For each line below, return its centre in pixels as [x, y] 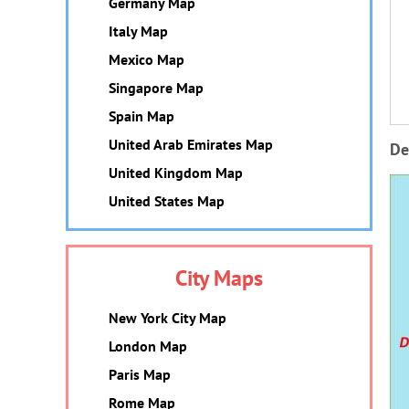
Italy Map [138, 31]
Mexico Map [147, 59]
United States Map [167, 201]
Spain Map [142, 116]
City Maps [219, 278]
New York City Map [168, 318]
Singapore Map [156, 88]
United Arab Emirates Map [191, 144]
